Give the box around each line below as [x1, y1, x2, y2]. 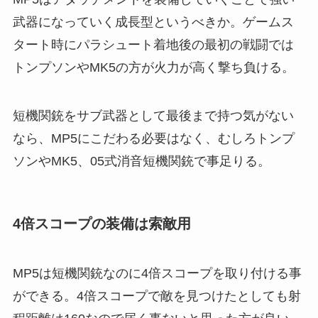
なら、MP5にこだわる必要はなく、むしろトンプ [12, 131, 295, 146]
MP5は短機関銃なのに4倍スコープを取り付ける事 [12, 265, 302, 280]
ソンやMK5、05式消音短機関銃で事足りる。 [12, 154, 270, 169]
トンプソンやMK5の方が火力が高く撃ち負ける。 [12, 60, 295, 75]
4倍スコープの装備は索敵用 [12, 216, 191, 232]
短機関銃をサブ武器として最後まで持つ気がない [12, 109, 294, 124]
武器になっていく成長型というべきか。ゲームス [12, 15, 294, 30]
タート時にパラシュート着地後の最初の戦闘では [12, 38, 294, 53]
